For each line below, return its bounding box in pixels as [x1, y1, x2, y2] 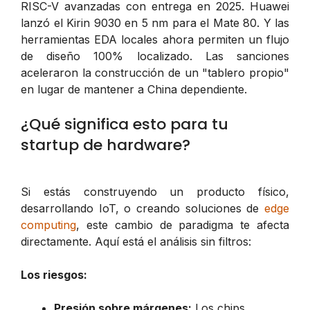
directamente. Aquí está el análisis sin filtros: [21, 234, 251, 248]
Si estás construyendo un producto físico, [21, 184, 289, 199]
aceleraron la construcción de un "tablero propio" [21, 65, 289, 80]
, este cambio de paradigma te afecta [76, 217, 289, 232]
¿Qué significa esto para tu [21, 113, 228, 135]
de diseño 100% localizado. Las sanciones [21, 48, 289, 63]
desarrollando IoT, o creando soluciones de [21, 201, 264, 215]
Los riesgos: [21, 267, 87, 282]
